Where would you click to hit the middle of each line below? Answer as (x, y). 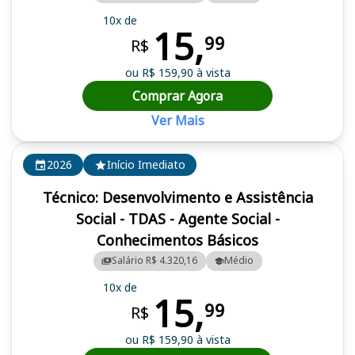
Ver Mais (177, 120)
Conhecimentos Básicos (177, 240)
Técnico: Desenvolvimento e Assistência (177, 197)
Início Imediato (146, 165)
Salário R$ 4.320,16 (155, 261)
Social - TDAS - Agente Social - (177, 218)
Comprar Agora (177, 95)
